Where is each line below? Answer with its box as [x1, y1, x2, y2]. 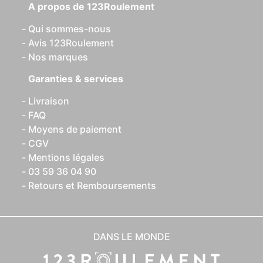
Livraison [28, 95, 69, 107]
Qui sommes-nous [28, 23, 111, 35]
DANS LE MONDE [93, 231, 170, 242]
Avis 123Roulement [28, 37, 114, 49]
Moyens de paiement [28, 123, 122, 135]
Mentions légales [28, 151, 104, 163]
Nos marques [28, 51, 88, 63]
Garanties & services [28, 73, 123, 85]
